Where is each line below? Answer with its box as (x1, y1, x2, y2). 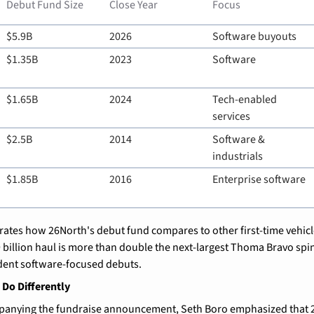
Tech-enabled (212, 91, 277, 107)
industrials (212, 148, 263, 164)
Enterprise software (212, 171, 306, 187)
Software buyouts (212, 28, 296, 44)
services (212, 108, 250, 124)
